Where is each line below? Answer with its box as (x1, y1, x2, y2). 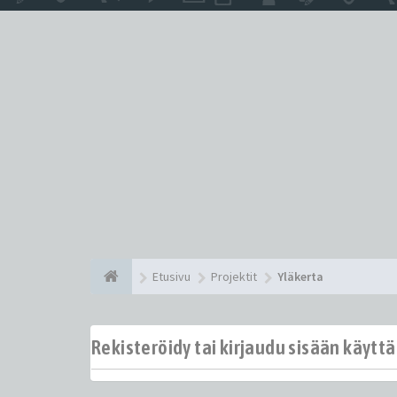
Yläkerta (277, 269, 323, 284)
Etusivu (152, 269, 191, 284)
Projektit (211, 269, 257, 284)
